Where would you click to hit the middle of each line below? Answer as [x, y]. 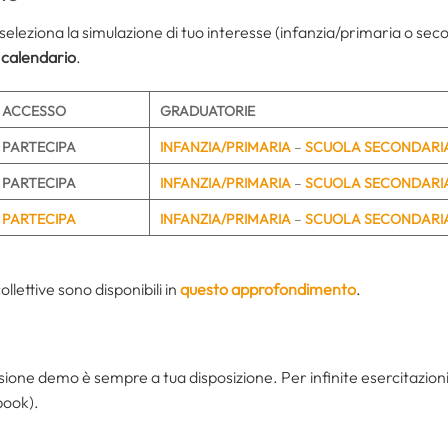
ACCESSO [34, 111]
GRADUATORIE [207, 111]
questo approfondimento [268, 289]
